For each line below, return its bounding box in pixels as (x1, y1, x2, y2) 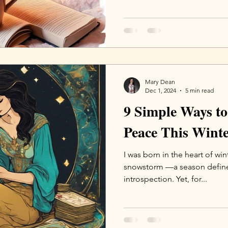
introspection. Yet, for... (124, 174, 207, 184)
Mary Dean (145, 78, 175, 85)
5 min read (185, 87, 214, 94)
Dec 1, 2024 (145, 87, 176, 94)
